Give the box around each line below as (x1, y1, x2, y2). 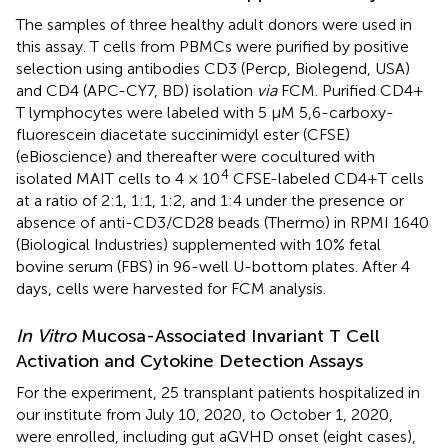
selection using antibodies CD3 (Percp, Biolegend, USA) (16, 58, 410, 78)
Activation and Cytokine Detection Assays (16, 349, 363, 372)
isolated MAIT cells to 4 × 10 (16, 168, 220, 188)
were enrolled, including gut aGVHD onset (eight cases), (16, 426, 416, 446)
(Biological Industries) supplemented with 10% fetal (16, 234, 381, 254)
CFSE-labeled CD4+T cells (229, 168, 424, 188)
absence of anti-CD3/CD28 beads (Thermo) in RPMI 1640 (16, 212, 429, 232)
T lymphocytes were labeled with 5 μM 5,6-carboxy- (16, 102, 394, 122)
